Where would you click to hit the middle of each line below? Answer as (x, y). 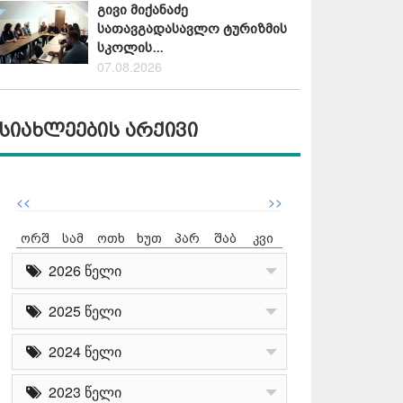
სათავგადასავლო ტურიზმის (192, 29)
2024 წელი (81, 352)
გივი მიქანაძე (143, 10)
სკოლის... (130, 48)
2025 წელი (81, 311)
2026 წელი (81, 271)
